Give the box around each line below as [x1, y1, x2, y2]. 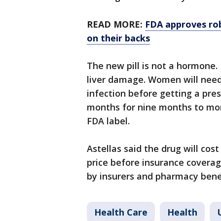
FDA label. [87, 115, 130, 127]
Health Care [94, 206, 147, 219]
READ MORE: [87, 18, 145, 31]
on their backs [87, 32, 150, 44]
